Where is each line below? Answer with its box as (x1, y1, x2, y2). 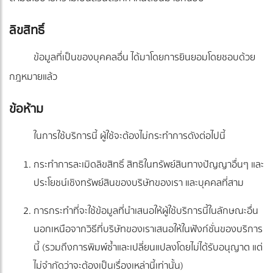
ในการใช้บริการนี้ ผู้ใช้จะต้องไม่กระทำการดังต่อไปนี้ (34, 128, 225, 144)
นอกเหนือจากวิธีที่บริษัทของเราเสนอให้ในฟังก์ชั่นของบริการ (34, 221, 263, 238)
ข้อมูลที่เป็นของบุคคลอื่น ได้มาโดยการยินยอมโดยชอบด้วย (34, 49, 255, 66)
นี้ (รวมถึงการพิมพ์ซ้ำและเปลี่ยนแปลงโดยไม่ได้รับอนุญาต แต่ (34, 239, 263, 256)
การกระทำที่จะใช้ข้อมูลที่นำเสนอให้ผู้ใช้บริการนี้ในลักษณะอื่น (34, 203, 258, 219)
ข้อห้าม (9, 99, 43, 119)
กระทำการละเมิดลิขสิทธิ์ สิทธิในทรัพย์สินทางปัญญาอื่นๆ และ (34, 157, 264, 173)
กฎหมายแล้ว (9, 69, 57, 85)
